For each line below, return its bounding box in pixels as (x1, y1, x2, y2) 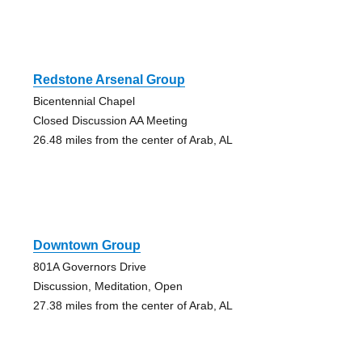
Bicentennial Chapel (32, 95, 135, 108)
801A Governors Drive (32, 260, 146, 274)
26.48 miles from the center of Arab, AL (32, 133, 233, 147)
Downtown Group (32, 238, 141, 253)
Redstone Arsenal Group (32, 73, 185, 87)
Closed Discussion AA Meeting (32, 114, 187, 128)
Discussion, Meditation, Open (32, 280, 183, 293)
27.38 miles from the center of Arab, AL (32, 299, 233, 313)
